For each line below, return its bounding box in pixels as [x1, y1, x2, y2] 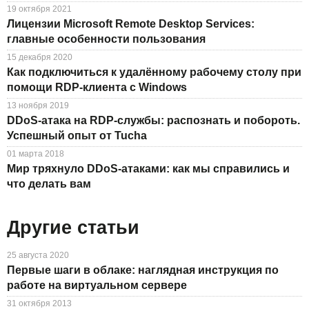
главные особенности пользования [7, 33, 206, 46]
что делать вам [7, 178, 91, 190]
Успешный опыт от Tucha [7, 130, 147, 142]
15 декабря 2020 [7, 52, 72, 63]
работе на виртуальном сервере [7, 279, 187, 291]
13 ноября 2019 [7, 101, 69, 111]
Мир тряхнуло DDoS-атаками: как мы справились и [7, 163, 290, 175]
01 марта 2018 [7, 149, 64, 159]
